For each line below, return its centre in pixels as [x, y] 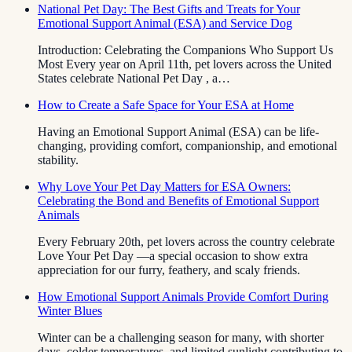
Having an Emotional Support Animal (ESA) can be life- [178, 131]
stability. [58, 159]
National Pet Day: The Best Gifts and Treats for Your [169, 9]
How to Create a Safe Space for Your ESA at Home [166, 104]
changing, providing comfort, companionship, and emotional [187, 145]
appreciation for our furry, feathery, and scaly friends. [169, 269]
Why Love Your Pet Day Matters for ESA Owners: [164, 186]
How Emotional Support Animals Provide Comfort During [183, 296]
